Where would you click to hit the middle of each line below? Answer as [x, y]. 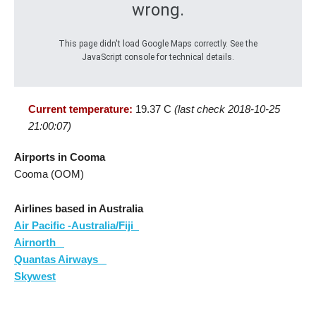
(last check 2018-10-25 [227, 109]
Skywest [35, 276]
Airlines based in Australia [79, 209]
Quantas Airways [60, 260]
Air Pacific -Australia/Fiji [77, 226]
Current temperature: [80, 109]
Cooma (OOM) [49, 174]
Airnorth [39, 243]
